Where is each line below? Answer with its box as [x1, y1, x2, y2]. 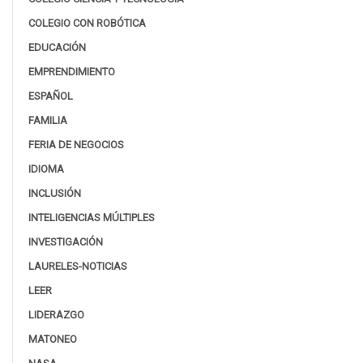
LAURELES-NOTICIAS [28, 259, 127, 272]
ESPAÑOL [28, 89, 73, 102]
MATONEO [28, 332, 77, 345]
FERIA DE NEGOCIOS [28, 138, 124, 151]
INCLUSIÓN [28, 186, 81, 199]
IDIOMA [28, 162, 64, 175]
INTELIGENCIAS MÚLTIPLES [28, 211, 155, 224]
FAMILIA [28, 113, 67, 126]
